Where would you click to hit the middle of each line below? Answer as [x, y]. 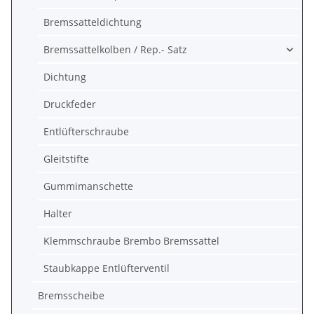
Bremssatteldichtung [93, 22]
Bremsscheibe [71, 295]
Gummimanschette [88, 186]
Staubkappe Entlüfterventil [107, 268]
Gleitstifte [66, 159]
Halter [58, 213]
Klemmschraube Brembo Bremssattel [131, 241]
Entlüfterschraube [86, 131]
